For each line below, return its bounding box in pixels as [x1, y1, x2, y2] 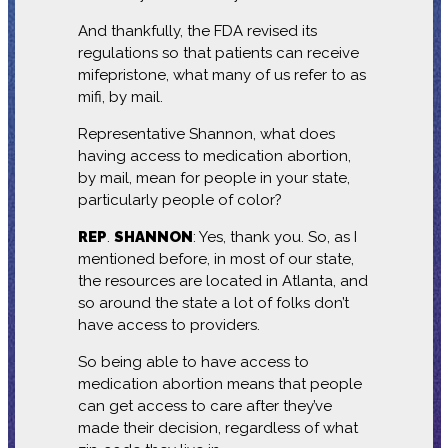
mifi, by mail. [77, 87, 163, 106]
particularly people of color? [77, 190, 282, 209]
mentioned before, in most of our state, [77, 249, 354, 268]
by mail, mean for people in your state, [77, 168, 350, 187]
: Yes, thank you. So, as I [192, 227, 357, 246]
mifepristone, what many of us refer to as [77, 65, 366, 84]
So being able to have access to [77, 352, 309, 371]
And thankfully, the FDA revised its [77, 21, 317, 40]
